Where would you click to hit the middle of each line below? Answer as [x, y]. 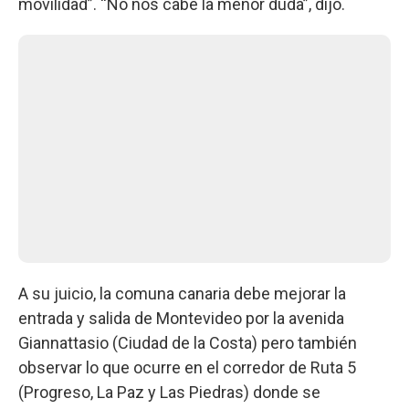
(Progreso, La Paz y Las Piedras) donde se [169, 392]
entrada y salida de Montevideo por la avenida [181, 318]
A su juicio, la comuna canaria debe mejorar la [182, 293]
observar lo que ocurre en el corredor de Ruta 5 [187, 367]
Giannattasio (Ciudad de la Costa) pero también [188, 342]
